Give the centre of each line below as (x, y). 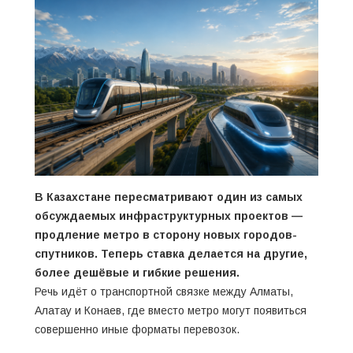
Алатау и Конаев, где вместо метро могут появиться (171, 310)
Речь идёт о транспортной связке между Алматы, (164, 291)
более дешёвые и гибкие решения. (137, 272)
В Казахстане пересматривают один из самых (169, 197)
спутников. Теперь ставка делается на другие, (171, 253)
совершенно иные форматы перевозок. (137, 329)
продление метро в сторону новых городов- (166, 234)
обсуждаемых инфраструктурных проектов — (169, 216)
